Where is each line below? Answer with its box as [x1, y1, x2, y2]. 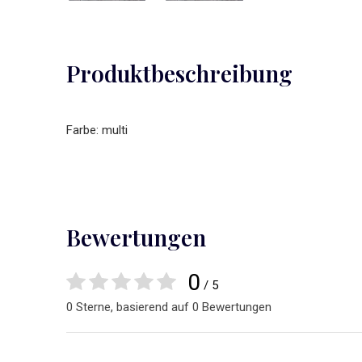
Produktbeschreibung [66, 58, 293, 88]
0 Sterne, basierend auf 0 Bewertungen [66, 300, 271, 314]
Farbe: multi [66, 123, 128, 137]
